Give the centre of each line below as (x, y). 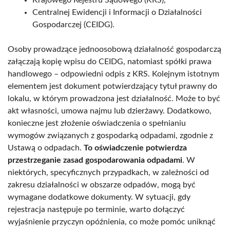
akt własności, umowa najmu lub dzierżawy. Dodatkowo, (110, 111)
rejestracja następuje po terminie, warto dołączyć (96, 209)
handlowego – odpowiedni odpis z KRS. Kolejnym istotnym (113, 74)
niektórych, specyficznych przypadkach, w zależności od (108, 172)
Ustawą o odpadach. (46, 148)
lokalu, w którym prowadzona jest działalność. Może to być (114, 98)
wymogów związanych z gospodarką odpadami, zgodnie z (110, 135)
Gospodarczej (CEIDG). (73, 24)
